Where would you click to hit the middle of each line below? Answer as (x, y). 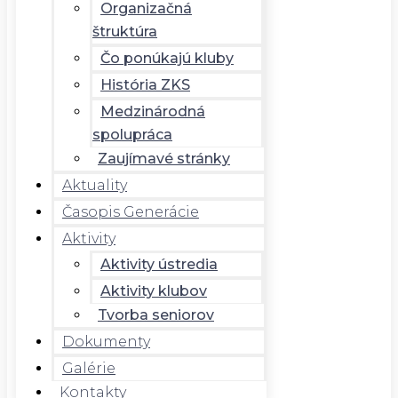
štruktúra (125, 32)
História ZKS (145, 85)
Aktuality (95, 185)
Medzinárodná (153, 111)
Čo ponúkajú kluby (167, 58)
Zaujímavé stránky (164, 159)
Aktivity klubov (154, 291)
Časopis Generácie (131, 212)
